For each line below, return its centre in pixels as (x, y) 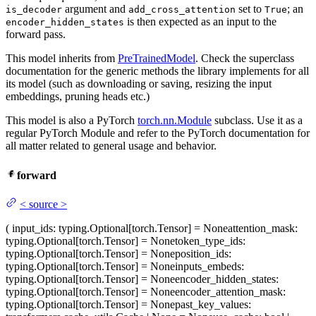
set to (250, 9)
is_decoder (34, 10)
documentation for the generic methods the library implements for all (157, 71)
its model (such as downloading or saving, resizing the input (139, 84)
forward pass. (36, 35)
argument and (95, 9)
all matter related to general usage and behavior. (111, 146)
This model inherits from (62, 59)
